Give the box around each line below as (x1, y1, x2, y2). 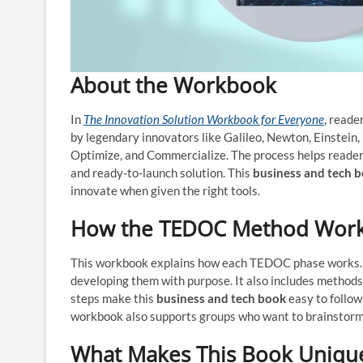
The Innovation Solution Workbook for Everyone (83, 112, 324, 126)
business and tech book (156, 291, 286, 305)
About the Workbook (70, 70, 276, 100)
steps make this (70, 291, 156, 305)
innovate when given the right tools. (70, 183, 260, 198)
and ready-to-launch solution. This (70, 165, 253, 180)
